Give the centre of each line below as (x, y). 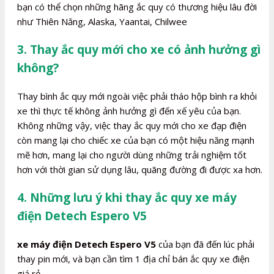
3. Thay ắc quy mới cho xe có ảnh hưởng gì (139, 49)
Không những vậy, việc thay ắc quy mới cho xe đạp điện (132, 125)
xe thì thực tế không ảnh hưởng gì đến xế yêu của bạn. (129, 110)
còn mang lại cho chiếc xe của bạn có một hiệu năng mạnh (136, 140)
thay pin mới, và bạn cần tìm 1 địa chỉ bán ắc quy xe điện (133, 258)
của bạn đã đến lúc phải (205, 244)
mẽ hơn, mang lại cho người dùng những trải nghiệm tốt (132, 154)
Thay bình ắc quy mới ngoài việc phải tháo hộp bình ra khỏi (137, 96)
